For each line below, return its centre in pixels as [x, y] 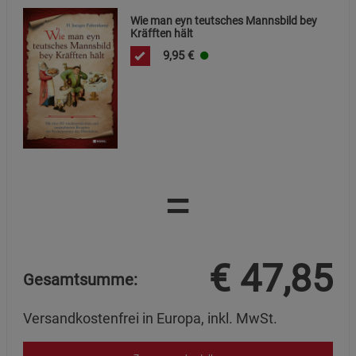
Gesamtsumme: [80, 279]
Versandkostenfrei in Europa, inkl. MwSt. [150, 319]
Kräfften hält [162, 33]
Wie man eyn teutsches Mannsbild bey [224, 20]
